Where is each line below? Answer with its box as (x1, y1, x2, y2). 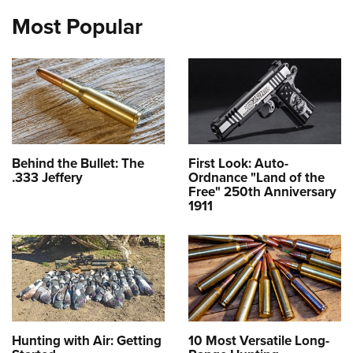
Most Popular (12, 9, 143, 42)
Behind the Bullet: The (12, 154, 144, 173)
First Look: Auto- (188, 154, 288, 173)
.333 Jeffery (12, 168, 83, 188)
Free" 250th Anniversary (188, 182, 336, 202)
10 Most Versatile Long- (188, 330, 329, 350)
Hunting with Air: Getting (12, 330, 162, 350)
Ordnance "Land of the (188, 168, 325, 188)
